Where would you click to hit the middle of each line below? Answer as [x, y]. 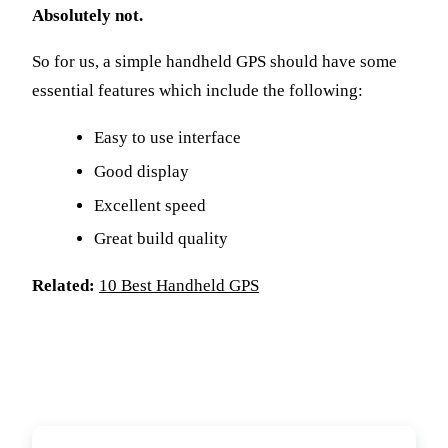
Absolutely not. [87, 15]
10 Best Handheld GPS [179, 285]
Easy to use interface [168, 137]
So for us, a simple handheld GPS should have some [214, 62]
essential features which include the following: [197, 91]
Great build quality [161, 239]
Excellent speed [150, 205]
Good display [142, 171]
